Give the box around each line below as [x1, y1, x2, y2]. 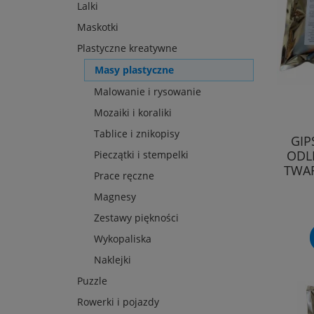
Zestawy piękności [94, 211, 179, 225]
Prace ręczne [94, 169, 154, 183]
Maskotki [77, 20, 118, 34]
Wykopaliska [94, 232, 151, 246]
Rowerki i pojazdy [77, 295, 159, 309]
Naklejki [94, 253, 131, 267]
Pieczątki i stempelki [94, 148, 189, 162]
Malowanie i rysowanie [94, 85, 201, 99]
